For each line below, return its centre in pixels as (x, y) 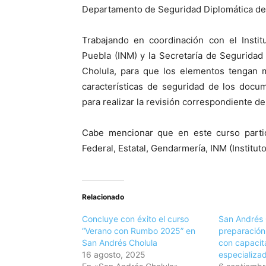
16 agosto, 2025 (114, 255)
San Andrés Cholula (120, 243)
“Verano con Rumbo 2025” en (139, 231)
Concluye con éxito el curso (135, 219)
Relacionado (103, 197)
